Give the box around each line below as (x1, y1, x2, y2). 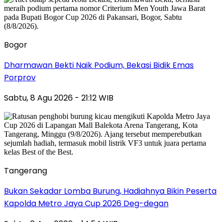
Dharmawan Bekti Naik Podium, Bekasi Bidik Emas (4, 59, 194, 71)
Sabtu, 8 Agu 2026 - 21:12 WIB (4, 92, 113, 104)
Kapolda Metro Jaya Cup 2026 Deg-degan (4, 197, 168, 209)
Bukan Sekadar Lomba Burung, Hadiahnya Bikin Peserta (4, 185, 217, 197)
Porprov (4, 71, 36, 83)
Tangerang (4, 165, 47, 176)
